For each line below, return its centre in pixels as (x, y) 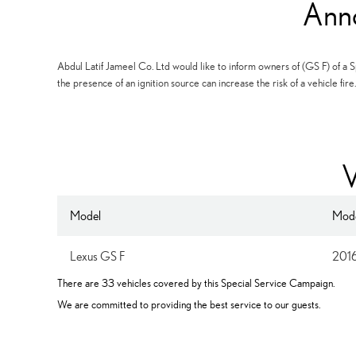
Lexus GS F (97, 256)
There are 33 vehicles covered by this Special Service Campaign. (196, 283)
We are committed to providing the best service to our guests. (189, 304)
